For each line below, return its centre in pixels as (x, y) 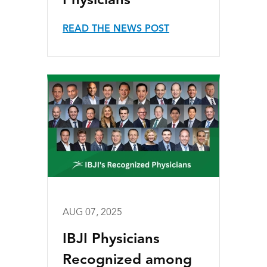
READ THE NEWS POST (116, 29)
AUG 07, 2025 (92, 213)
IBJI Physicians (111, 240)
